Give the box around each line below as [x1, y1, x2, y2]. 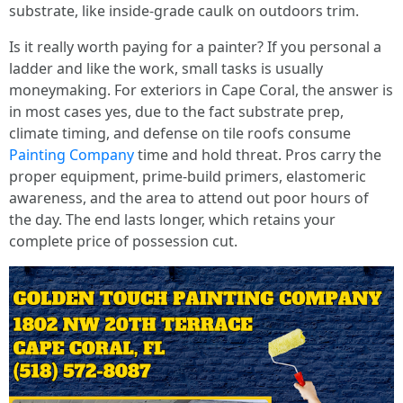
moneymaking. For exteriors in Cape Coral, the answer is [9, 80, 393, 100]
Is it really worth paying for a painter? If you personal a [9, 37, 381, 57]
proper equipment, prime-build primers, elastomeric [9, 166, 366, 186]
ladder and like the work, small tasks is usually [9, 58, 323, 78]
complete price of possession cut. [9, 231, 237, 251]
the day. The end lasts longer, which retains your [9, 210, 336, 229]
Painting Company [9, 145, 134, 165]
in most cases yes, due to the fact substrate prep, [9, 102, 344, 121]
